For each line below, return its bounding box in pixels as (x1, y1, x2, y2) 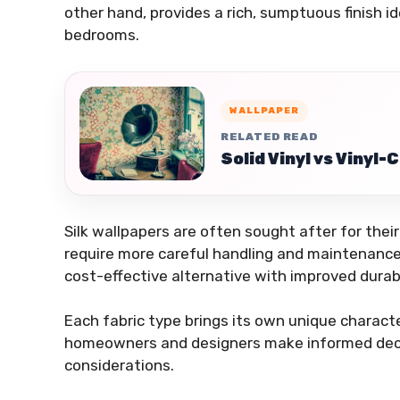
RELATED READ (221, 129, 318, 143)
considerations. (64, 356, 174, 375)
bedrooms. (64, 25, 139, 44)
